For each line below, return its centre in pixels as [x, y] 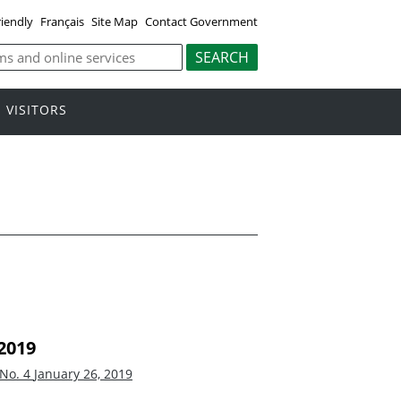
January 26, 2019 [83, 373]
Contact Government [201, 21]
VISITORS [37, 110]
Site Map [114, 21]
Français [62, 21]
